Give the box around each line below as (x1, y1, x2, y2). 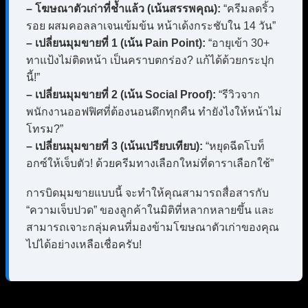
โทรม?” (26, 123, 63, 135)
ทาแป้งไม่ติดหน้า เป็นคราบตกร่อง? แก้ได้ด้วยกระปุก (26, 54, 274, 67)
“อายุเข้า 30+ (206, 37, 269, 49)
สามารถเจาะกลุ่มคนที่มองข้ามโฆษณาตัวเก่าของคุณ (26, 221, 279, 234)
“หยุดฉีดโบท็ (203, 140, 265, 153)
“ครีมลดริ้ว (221, 3, 274, 15)
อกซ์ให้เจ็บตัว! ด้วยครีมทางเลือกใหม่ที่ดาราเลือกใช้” (26, 157, 274, 170)
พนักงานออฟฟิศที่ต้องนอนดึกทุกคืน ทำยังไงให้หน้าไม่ (26, 106, 282, 118)
